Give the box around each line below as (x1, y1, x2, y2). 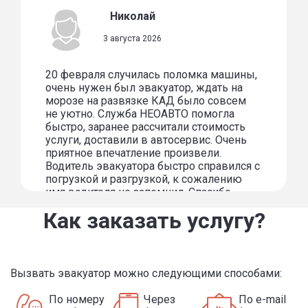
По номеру (48, 293, 104, 307)
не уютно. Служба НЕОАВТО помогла (45, 107, 235, 121)
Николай (109, 10, 155, 23)
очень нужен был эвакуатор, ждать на (45, 81, 243, 95)
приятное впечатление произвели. (45, 146, 222, 160)
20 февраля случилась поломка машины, (45, 68, 258, 82)
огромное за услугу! (45, 199, 149, 212)
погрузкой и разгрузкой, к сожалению (45, 173, 243, 186)
